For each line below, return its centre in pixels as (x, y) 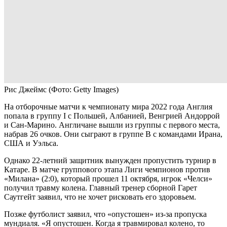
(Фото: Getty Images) (84, 89)
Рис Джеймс (26, 89)
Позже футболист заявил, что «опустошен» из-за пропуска (105, 214)
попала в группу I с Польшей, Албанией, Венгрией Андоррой (112, 116)
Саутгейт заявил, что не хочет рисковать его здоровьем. (100, 197)
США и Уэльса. (31, 143)
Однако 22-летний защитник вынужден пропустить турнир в (110, 160)
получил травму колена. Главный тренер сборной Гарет (101, 187)
